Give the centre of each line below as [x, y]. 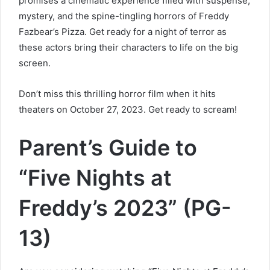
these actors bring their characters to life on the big [128, 47]
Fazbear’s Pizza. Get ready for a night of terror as [123, 31]
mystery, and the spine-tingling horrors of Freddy [124, 16]
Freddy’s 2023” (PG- [125, 208]
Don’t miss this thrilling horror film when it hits [117, 93]
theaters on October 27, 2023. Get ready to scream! [128, 109]
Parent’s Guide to [108, 147]
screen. [35, 63]
